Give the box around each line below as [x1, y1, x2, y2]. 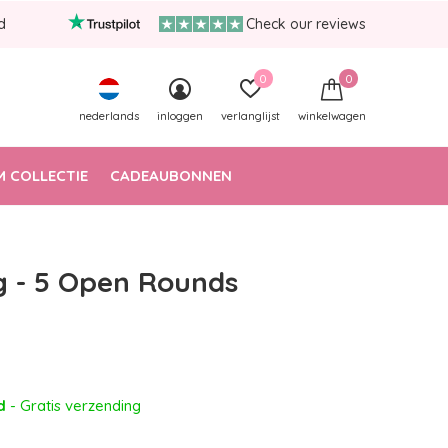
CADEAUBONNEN [110, 165, 232, 185]
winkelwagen [298, 109, 366, 123]
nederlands [79, 109, 139, 123]
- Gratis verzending [10, 396, 141, 415]
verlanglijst [221, 109, 280, 123]
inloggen [157, 109, 203, 123]
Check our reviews [246, 15, 366, 33]
